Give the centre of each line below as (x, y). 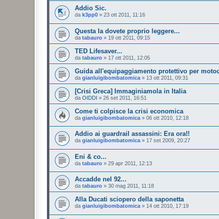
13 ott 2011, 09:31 (167, 77)
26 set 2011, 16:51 (125, 98)
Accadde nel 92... (101, 179)
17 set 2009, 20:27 (168, 141)
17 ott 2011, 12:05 (129, 57)
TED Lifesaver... (99, 51)
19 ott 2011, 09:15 (129, 37)
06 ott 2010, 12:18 (167, 118)
